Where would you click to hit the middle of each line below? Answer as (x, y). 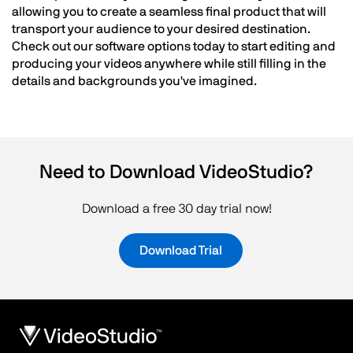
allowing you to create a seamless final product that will (169, 12)
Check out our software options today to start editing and (174, 46)
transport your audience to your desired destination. (161, 29)
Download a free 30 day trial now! (176, 209)
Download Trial (180, 251)
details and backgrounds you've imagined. (134, 81)
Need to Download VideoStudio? (176, 173)
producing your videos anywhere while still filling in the (169, 64)
